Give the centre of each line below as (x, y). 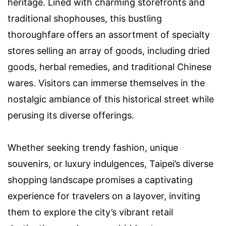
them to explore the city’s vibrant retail (90, 212)
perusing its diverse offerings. (71, 115)
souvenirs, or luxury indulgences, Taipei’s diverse (110, 163)
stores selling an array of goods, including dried (109, 50)
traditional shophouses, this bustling (85, 18)
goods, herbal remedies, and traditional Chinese (109, 67)
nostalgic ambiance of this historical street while (111, 99)
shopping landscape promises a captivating (100, 180)
